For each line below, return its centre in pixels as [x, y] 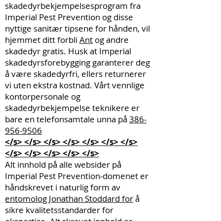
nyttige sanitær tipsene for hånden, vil [77, 28]
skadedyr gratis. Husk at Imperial [68, 51]
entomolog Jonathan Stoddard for [69, 199]
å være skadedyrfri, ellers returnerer [75, 74]
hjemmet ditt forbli [42, 40]
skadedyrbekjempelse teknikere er [72, 108]
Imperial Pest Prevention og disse [69, 17]
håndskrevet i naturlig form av [63, 187]
